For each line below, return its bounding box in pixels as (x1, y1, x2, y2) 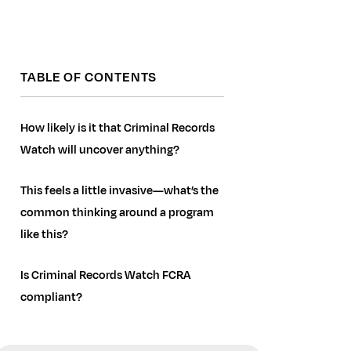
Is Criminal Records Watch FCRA (20, 267, 190, 284)
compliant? (20, 289, 82, 306)
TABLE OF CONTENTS (20, 68, 157, 88)
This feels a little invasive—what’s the (20, 183, 219, 200)
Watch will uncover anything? (20, 142, 179, 159)
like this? (20, 226, 68, 244)
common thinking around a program (20, 204, 214, 222)
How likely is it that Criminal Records (20, 120, 215, 137)
